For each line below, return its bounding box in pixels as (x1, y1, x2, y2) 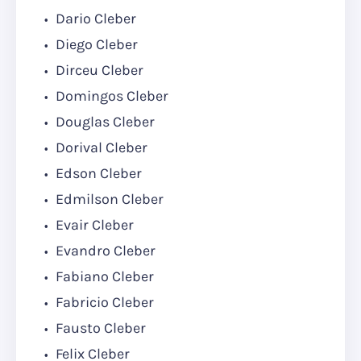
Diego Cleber (52, 35, 138, 54)
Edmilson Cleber (52, 190, 164, 209)
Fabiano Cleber (52, 268, 154, 286)
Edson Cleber (52, 164, 142, 183)
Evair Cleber (52, 216, 134, 234)
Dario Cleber (52, 10, 136, 28)
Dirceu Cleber (52, 61, 143, 80)
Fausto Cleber (52, 319, 146, 338)
